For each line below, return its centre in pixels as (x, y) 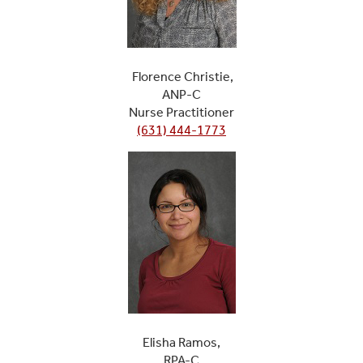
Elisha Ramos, (181, 342)
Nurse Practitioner (181, 112)
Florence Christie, (181, 76)
